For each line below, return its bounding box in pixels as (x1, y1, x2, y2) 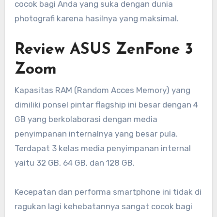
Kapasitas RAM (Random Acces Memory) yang (14, 85, 190, 95)
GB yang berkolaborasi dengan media (14, 114, 157, 124)
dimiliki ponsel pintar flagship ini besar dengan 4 (14, 99, 198, 109)
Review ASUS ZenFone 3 (14, 42, 193, 58)
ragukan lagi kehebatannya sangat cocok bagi (14, 201, 192, 211)
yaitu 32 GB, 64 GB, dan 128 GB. (14, 157, 135, 168)
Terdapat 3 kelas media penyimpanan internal (14, 143, 191, 153)
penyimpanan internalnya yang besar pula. (14, 128, 178, 139)
